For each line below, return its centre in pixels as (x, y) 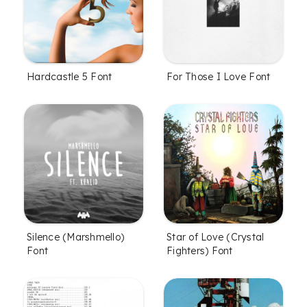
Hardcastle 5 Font (70, 77)
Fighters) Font (200, 251)
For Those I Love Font (219, 77)
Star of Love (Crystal (216, 237)
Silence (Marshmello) (75, 237)
